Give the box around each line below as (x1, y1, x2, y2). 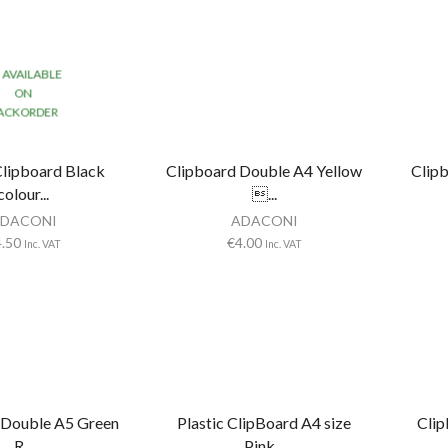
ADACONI (230, 211, 298, 229)
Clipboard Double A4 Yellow (166, 160, 363, 180)
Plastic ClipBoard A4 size (177, 412, 352, 432)
